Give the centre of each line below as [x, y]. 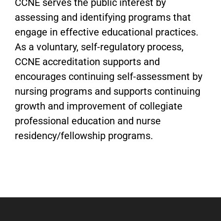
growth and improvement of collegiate [99, 106]
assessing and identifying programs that [103, 18]
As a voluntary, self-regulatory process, [99, 47]
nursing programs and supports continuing [108, 92]
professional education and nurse [88, 121]
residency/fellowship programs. [84, 136]
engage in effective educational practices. [107, 32]
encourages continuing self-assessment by [109, 77]
